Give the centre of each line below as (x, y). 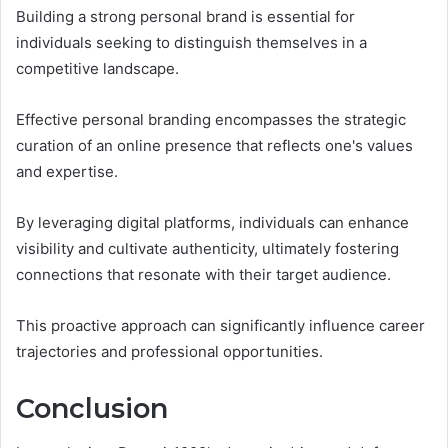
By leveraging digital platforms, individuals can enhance (212, 222)
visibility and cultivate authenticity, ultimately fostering (207, 248)
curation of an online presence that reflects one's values (214, 145)
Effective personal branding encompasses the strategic (211, 119)
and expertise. (67, 171)
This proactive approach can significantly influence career (220, 325)
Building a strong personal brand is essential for (185, 16)
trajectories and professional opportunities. (169, 351)
